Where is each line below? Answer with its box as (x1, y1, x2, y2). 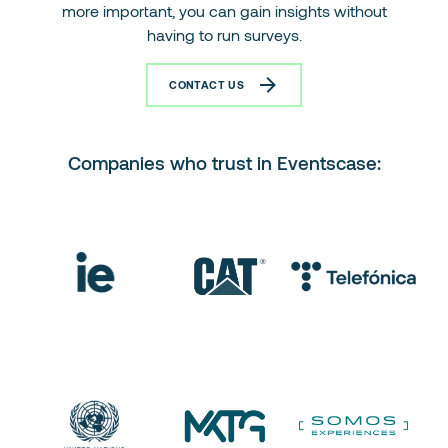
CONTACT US (169, 78, 245, 92)
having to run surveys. (146, 24, 302, 44)
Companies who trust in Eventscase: (67, 150, 381, 174)
